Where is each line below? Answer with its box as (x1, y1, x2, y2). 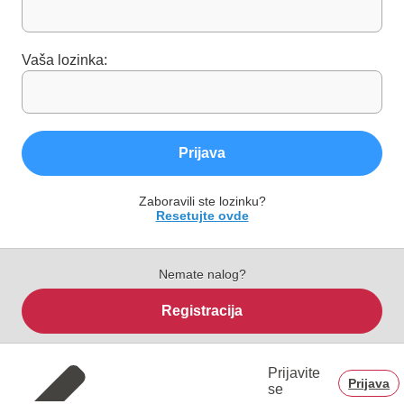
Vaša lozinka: (22, 52, 107, 69)
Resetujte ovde (155, 208, 249, 224)
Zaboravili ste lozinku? (138, 194, 266, 209)
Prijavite (268, 365, 321, 381)
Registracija (161, 303, 243, 319)
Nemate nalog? (158, 267, 246, 282)
